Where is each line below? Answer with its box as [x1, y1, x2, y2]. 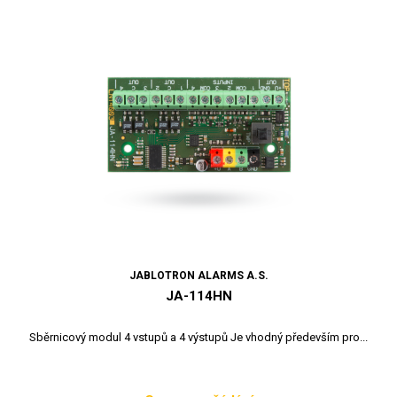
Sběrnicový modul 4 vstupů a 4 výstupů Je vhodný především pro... [29, 330, 368, 344]
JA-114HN [165, 287, 232, 304]
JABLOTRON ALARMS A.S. [128, 269, 269, 282]
